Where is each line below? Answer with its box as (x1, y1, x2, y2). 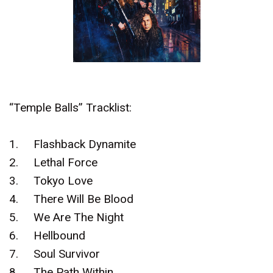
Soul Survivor (34, 247, 100, 261)
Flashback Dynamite (34, 137, 136, 151)
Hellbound (34, 229, 85, 243)
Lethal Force (34, 155, 97, 169)
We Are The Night (34, 210, 124, 224)
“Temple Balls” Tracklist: (9, 101, 132, 115)
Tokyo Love (34, 174, 93, 188)
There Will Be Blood (34, 192, 133, 206)
